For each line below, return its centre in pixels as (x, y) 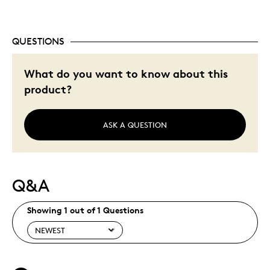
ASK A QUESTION (135, 125)
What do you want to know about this (126, 74)
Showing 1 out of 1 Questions (85, 210)
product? (48, 89)
